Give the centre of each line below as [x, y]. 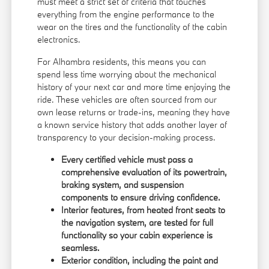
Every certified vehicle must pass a [127, 160]
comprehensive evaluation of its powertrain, [144, 172]
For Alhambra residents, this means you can [122, 62]
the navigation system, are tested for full [138, 223]
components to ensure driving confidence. [141, 198]
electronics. [59, 40]
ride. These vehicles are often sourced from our [127, 100]
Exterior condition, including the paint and [140, 261]
